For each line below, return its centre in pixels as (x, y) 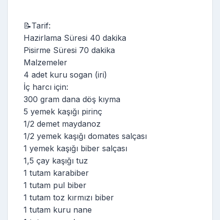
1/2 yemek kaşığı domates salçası (85, 136)
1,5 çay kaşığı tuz (56, 160)
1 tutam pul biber (55, 185)
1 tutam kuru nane (58, 209)
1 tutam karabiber (56, 173)
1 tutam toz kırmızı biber (69, 197)
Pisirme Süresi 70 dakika (69, 50)
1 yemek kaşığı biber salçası (75, 148)
